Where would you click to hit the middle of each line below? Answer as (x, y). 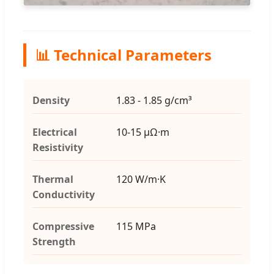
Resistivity (58, 148)
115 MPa (136, 227)
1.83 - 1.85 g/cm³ (154, 101)
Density (51, 101)
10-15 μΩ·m (143, 132)
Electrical (55, 132)
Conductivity (64, 195)
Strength (54, 242)
